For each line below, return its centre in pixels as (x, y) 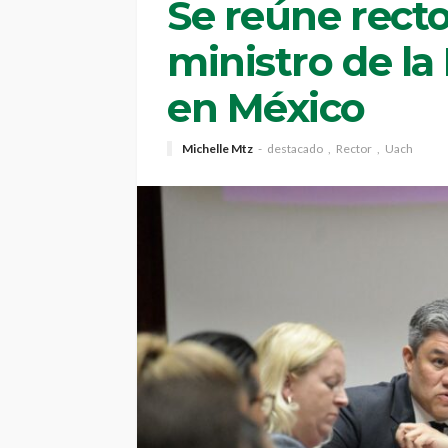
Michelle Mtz (217, 148)
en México (266, 107)
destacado (295, 148)
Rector (354, 148)
